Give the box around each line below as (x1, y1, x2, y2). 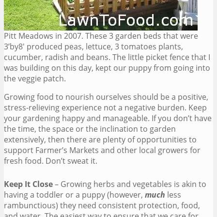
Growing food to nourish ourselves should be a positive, (4, 91, 208, 102)
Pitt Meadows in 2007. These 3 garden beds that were (4, 30, 198, 41)
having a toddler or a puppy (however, (4, 189, 145, 200)
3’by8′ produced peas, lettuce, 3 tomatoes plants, (4, 41, 183, 52)
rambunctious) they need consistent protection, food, (4, 200, 200, 211)
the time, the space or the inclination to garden (4, 123, 176, 134)
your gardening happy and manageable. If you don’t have (4, 112, 212, 124)
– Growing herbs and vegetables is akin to (53, 178, 206, 189)
